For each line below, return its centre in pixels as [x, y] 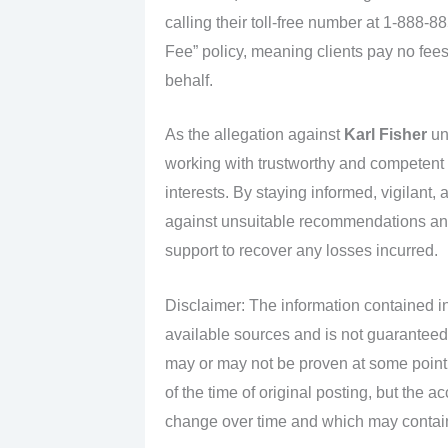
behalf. [188, 80]
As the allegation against [254, 135]
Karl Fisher [385, 135]
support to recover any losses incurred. [301, 251]
